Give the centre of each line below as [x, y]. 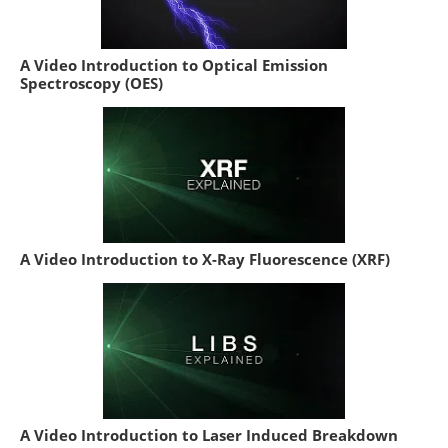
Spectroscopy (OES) [91, 82]
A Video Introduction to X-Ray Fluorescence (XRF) [205, 258]
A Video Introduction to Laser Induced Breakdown [209, 434]
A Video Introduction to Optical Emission [174, 64]
